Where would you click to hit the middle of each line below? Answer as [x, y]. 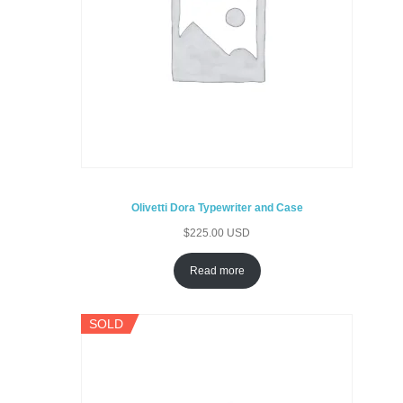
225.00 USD [220, 233]
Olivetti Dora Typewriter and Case [217, 208]
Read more [217, 270]
